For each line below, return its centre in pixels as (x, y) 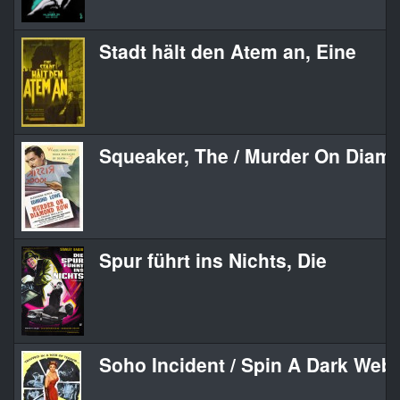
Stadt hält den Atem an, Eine (228, 51)
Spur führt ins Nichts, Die (213, 260)
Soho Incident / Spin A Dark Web (246, 365)
